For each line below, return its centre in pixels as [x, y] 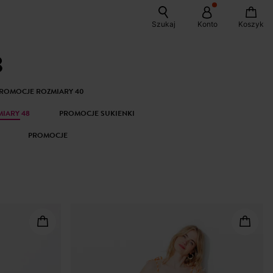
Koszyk [251, 24]
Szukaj [163, 24]
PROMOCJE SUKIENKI [97, 113]
